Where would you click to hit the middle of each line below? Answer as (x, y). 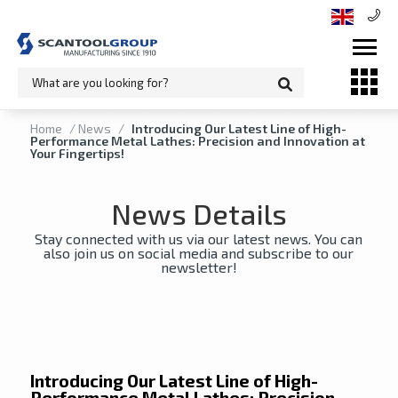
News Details (199, 213)
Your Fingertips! (77, 153)
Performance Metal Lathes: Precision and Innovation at (197, 140)
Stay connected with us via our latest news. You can (199, 238)
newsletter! (199, 267)
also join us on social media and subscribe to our (199, 252)
